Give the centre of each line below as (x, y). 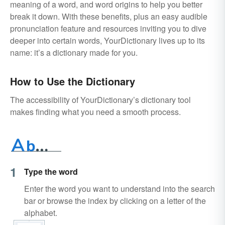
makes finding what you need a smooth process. (95, 112)
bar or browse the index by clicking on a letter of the (115, 201)
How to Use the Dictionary (73, 81)
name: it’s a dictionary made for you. (74, 52)
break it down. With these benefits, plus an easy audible (109, 16)
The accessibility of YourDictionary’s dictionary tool (100, 100)
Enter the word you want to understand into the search (120, 189)
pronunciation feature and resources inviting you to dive (108, 28)
